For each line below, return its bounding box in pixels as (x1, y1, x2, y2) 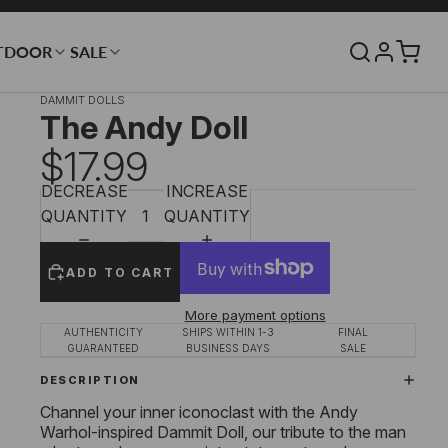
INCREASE (165, 180, 248, 201)
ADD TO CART (66, 264, 175, 280)
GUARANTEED (67, 342, 140, 355)
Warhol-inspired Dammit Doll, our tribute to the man (40, 422, 406, 443)
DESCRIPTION (40, 372, 140, 387)
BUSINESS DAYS (186, 342, 270, 355)
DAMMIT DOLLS (40, 93, 125, 107)
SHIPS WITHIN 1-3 (182, 326, 274, 339)
